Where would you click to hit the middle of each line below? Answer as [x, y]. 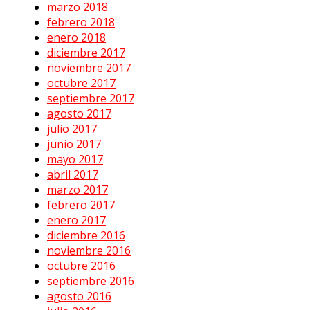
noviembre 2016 [89, 251]
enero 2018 [76, 38]
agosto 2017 [79, 114]
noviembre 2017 [89, 68]
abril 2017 [73, 175]
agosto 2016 [79, 297]
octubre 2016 [81, 266]
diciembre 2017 [86, 53]
